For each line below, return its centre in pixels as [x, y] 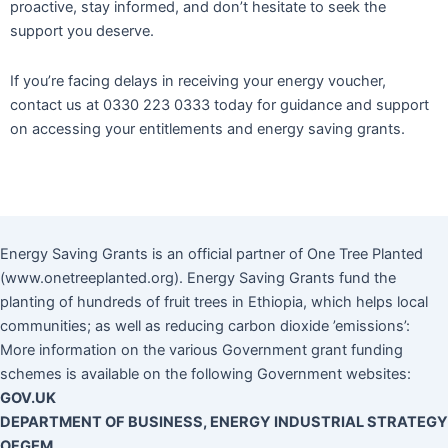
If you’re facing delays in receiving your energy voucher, [198, 80]
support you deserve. [82, 30]
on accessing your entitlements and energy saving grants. [207, 128]
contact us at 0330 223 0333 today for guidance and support [219, 104]
